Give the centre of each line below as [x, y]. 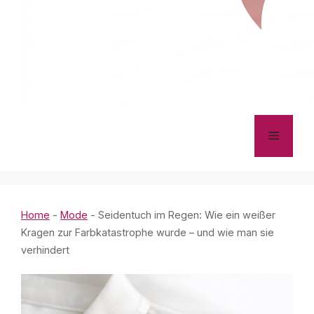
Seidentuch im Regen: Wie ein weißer [187, 215]
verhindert [45, 250]
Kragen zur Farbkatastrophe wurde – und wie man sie [148, 232]
